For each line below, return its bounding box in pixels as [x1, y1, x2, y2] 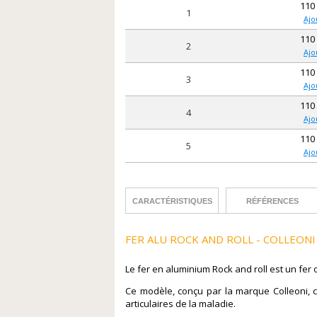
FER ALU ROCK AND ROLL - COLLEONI [125, 232, 316, 246]
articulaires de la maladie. [125, 297, 236, 310]
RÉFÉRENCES [246, 197, 299, 205]
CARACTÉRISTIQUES [132, 197, 212, 205]
